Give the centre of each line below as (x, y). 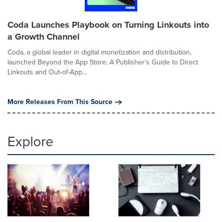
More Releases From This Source (60, 102)
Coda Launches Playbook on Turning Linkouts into (108, 25)
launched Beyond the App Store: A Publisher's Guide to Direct (103, 62)
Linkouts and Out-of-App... (47, 72)
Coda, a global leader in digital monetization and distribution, (99, 52)
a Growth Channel (44, 36)
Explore (30, 141)
